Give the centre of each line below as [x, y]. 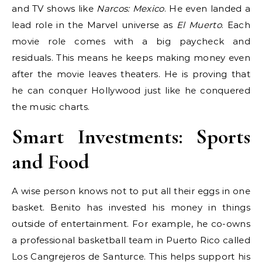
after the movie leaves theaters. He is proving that [131, 74]
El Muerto [199, 25]
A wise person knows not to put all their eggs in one [131, 191]
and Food [51, 162]
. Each [236, 25]
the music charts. [51, 107]
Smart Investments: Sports [131, 137]
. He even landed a [207, 9]
